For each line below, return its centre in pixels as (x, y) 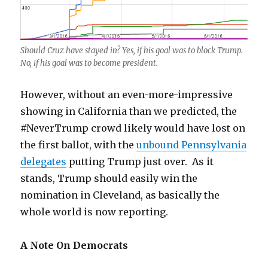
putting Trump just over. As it (140, 161)
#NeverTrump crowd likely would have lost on (133, 128)
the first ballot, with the (79, 144)
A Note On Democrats (74, 245)
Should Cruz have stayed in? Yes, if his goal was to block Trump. (132, 50)
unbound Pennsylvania (192, 144)
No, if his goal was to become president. (89, 63)
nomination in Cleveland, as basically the (120, 195)
